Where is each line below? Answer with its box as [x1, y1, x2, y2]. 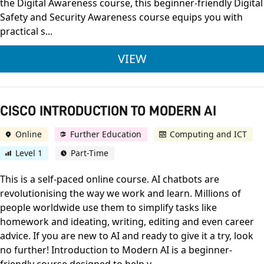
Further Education [70, 128, 141, 140]
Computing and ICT [170, 128, 247, 140]
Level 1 [15, 147, 42, 159]
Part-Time [71, 147, 108, 159]
